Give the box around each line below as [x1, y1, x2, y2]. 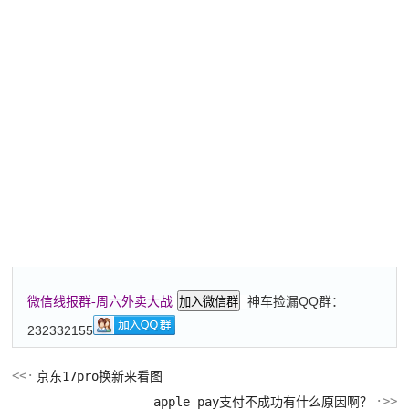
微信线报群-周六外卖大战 [27, 294, 173, 309]
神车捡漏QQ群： [247, 293, 345, 309]
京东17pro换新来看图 [37, 368, 163, 383]
